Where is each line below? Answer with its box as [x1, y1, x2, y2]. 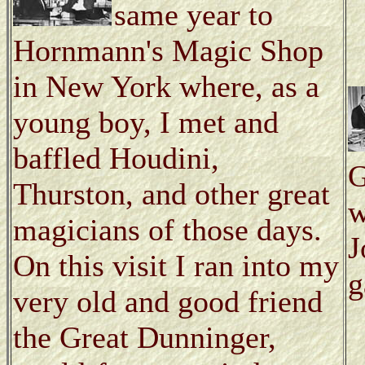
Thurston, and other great [13, 176, 330, 211]
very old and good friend [13, 284, 323, 319]
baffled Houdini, [13, 140, 219, 175]
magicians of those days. [13, 212, 322, 247]
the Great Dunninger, [13, 319, 276, 354]
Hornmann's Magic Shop [13, 33, 323, 68]
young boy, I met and [13, 104, 279, 139]
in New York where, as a [13, 68, 319, 103]
